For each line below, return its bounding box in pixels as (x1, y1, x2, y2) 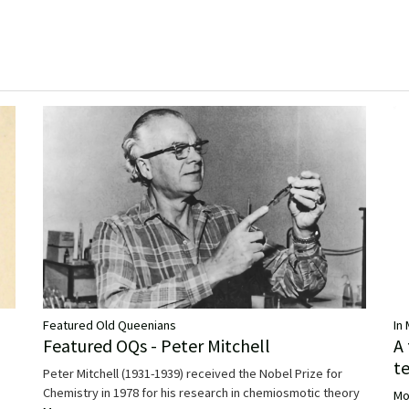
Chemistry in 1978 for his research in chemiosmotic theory (42, 383, 360, 401)
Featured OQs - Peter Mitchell (42, 333, 270, 357)
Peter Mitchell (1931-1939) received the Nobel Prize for (42, 364, 342, 382)
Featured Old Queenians (42, 316, 176, 333)
